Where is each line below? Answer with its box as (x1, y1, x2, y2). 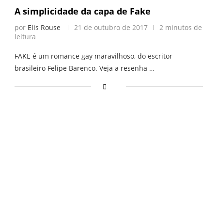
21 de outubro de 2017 (74, 22, 148, 32)
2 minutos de (159, 22, 202, 32)
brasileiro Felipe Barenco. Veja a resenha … (14, 63, 155, 73)
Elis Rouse (27, 22, 61, 32)
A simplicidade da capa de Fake (14, 5, 151, 17)
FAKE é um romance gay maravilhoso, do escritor (14, 51, 172, 61)
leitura (14, 31, 36, 41)
